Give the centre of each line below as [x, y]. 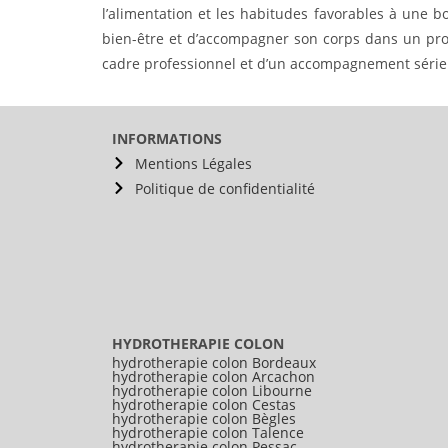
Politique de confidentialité [224, 188]
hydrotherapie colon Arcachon [213, 376]
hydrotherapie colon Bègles [204, 418]
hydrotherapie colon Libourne [212, 390]
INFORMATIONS [167, 138]
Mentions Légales [193, 163]
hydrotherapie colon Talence [208, 432]
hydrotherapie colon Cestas [204, 404]
